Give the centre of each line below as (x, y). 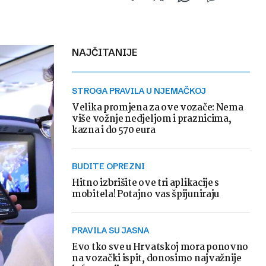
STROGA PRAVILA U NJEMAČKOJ (142, 91)
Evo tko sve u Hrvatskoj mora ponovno (160, 247)
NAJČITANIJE (108, 52)
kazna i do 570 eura (114, 130)
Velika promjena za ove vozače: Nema (158, 108)
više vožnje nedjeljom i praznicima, (152, 119)
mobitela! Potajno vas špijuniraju (146, 194)
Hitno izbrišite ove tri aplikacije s (146, 183)
